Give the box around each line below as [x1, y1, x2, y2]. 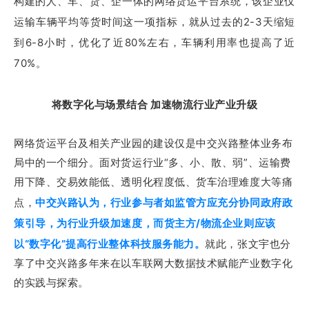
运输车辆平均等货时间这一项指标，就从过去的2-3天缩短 [14, 15, 295, 29]
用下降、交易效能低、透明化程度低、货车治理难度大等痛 [14, 175, 293, 189]
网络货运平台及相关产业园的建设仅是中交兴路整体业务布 [14, 137, 293, 150]
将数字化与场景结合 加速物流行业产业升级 [51, 98, 258, 112]
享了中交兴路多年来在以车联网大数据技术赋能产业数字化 [14, 257, 293, 270]
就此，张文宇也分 [205, 237, 291, 251]
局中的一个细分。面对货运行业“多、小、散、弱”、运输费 [14, 156, 291, 170]
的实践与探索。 [14, 276, 89, 290]
